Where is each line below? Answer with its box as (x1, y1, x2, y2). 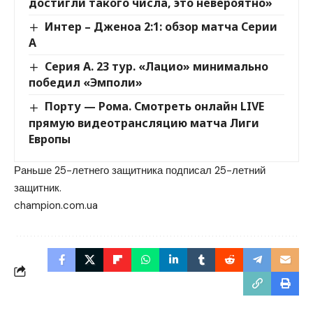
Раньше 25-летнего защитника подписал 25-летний (14, 163, 265, 177)
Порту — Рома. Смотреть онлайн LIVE (45, 99, 265, 115)
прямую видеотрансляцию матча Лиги (29, 115, 259, 131)
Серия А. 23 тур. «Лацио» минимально (45, 59, 269, 75)
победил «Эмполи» (29, 75, 143, 91)
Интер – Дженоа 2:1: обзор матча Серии (45, 19, 278, 35)
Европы (29, 131, 71, 147)
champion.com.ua (14, 198, 98, 212)
